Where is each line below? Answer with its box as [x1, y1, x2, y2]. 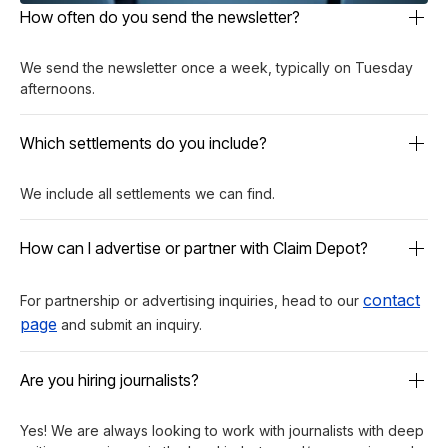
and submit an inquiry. [57, 315, 202, 333]
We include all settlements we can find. [20, 184, 275, 202]
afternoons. [20, 79, 95, 97]
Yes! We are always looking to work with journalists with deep [20, 421, 424, 439]
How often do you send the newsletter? [20, 6, 300, 27]
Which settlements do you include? [20, 132, 267, 153]
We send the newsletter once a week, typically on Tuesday [20, 58, 413, 76]
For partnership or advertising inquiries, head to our [20, 291, 363, 309]
